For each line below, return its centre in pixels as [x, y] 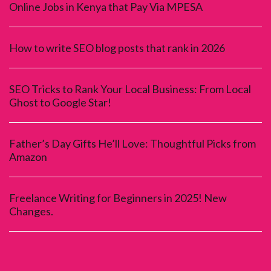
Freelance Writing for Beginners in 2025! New [118, 198]
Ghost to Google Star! [60, 102]
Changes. [31, 211]
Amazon [28, 156]
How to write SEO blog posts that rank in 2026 [117, 47]
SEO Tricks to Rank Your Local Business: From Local [130, 89]
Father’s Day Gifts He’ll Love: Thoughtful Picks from [132, 143]
